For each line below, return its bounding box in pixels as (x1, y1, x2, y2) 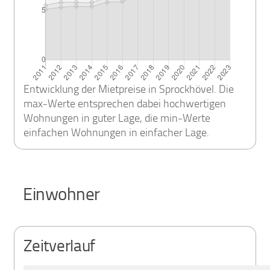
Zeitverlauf (24, 236, 96, 256)
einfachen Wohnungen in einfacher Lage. (24, 126, 210, 140)
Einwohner (23, 184, 100, 205)
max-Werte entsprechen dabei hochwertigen (24, 97, 227, 111)
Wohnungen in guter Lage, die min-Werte (24, 111, 211, 125)
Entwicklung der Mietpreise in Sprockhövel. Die (24, 83, 234, 96)
